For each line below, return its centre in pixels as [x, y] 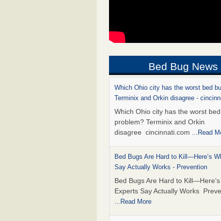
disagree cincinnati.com [153, 132]
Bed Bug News [184, 67]
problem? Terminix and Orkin [160, 122]
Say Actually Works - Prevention [161, 167]
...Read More [133, 202]
